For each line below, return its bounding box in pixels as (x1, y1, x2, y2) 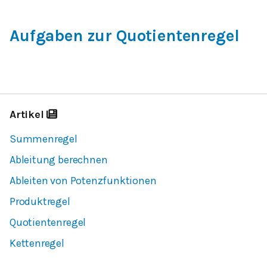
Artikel (10, 107, 44, 121)
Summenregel (10, 132, 77, 145)
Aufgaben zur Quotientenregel (10, 26, 240, 45)
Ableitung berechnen (10, 153, 108, 166)
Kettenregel (10, 236, 64, 250)
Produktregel (10, 194, 70, 208)
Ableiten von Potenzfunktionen (10, 173, 157, 187)
